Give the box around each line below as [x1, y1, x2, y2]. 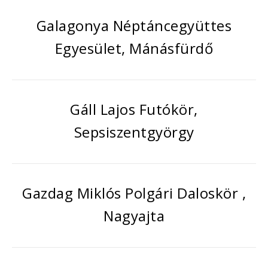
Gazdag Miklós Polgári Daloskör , [22, 183, 246, 203]
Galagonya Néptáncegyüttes [36, 16, 232, 35]
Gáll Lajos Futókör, [70, 99, 198, 119]
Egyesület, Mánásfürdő [54, 38, 214, 58]
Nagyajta [103, 206, 165, 226]
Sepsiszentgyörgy [74, 122, 194, 142]
